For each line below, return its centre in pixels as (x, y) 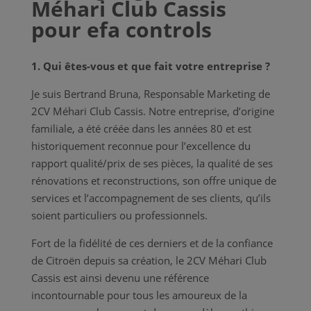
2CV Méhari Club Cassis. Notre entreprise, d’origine (152, 111)
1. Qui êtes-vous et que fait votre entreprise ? (150, 66)
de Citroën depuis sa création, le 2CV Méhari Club (149, 261)
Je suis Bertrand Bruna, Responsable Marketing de (150, 94)
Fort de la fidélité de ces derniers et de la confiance (152, 243)
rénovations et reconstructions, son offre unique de (153, 181)
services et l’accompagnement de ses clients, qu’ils (151, 198)
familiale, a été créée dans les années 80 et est (141, 129)
